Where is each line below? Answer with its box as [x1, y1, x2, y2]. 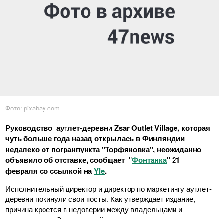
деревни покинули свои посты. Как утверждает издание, [5, 193, 195, 204]
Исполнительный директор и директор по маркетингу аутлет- [5, 183, 212, 194]
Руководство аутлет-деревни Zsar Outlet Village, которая [5, 122, 210, 133]
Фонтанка [132, 154, 167, 165]
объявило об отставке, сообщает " [5, 154, 132, 165]
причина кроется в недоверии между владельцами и [5, 203, 182, 214]
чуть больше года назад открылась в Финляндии [5, 132, 185, 144]
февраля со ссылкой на [5, 165, 94, 176]
